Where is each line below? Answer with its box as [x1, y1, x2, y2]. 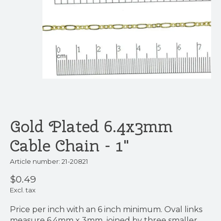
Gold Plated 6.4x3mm [10, 115, 173, 137]
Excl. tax [10, 186, 36, 194]
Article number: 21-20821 [10, 157, 88, 165]
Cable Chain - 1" [10, 134, 129, 156]
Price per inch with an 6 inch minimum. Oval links [10, 205, 202, 215]
